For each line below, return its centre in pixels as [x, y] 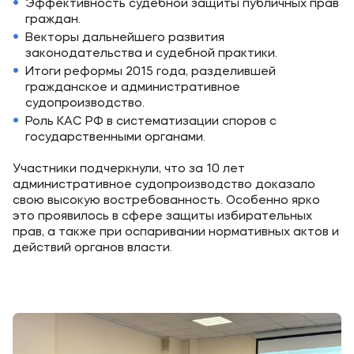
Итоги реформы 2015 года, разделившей [151, 72]
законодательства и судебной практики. [151, 54]
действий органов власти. [92, 249]
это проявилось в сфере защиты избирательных [162, 217]
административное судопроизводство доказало [164, 185]
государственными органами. [115, 138]
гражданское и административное [133, 88]
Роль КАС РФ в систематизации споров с [151, 122]
